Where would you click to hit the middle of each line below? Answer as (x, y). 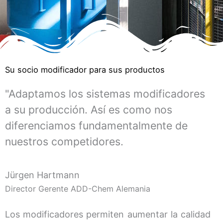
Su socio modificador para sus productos (85, 70)
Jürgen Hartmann (42, 175)
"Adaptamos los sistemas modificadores (105, 94)
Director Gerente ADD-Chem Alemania (78, 188)
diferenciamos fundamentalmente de (96, 126)
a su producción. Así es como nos (89, 110)
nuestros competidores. (64, 142)
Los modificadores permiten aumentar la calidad (108, 214)
